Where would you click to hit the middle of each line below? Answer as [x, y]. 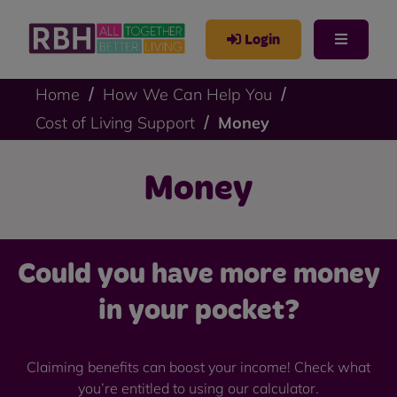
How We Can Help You [187, 94]
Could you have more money [198, 275]
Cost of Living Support [115, 123]
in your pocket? [198, 311]
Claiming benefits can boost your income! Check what [198, 367]
